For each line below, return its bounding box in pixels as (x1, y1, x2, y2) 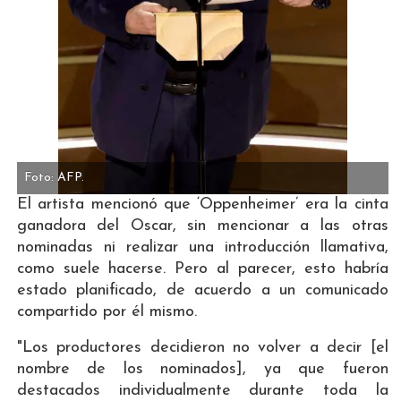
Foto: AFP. (24, 171, 85, 185)
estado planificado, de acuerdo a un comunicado (16, 282, 388, 300)
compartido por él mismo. (16, 303, 197, 321)
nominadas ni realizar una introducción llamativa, (16, 239, 388, 257)
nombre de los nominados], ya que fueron (16, 361, 388, 379)
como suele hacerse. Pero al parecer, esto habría (16, 260, 388, 278)
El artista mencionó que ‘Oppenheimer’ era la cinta (16, 196, 388, 214)
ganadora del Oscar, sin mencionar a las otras (16, 218, 388, 235)
